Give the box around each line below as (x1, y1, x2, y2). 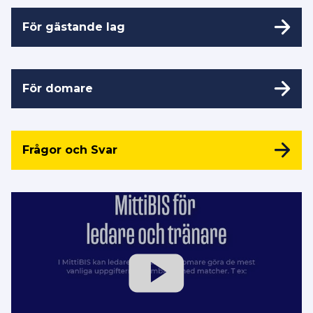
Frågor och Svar (22, 143, 117, 156)
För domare (22, 81, 93, 95)
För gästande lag (22, 20, 125, 34)
